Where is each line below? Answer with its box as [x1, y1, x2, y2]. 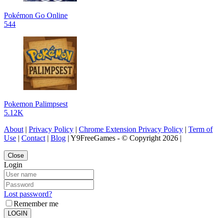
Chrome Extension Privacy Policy [79, 125, 183, 133]
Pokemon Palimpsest [4, 99, 68, 108]
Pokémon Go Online [4, 11, 68, 19]
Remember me [14, 199, 58, 208]
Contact [21, 133, 45, 142]
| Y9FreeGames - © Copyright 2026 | [66, 133, 182, 142]
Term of [188, 125, 213, 133]
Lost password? [4, 189, 52, 198]
